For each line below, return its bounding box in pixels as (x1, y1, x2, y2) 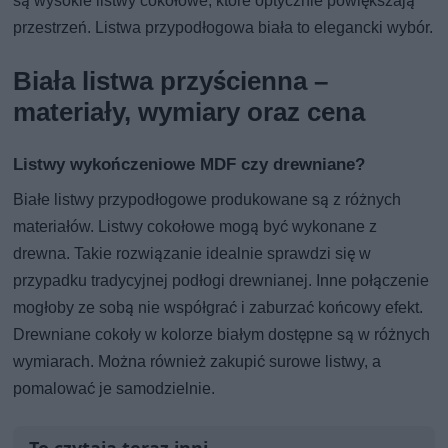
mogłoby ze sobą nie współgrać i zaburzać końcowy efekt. (13, 298, 424, 318)
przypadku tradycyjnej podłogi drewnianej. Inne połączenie (13, 271, 430, 291)
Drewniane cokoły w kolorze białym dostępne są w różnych (13, 325, 431, 345)
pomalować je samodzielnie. (13, 379, 216, 399)
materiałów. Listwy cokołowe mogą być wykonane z (13, 217, 378, 237)
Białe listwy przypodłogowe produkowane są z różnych (13, 190, 402, 210)
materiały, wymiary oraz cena (13, 97, 366, 128)
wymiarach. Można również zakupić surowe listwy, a (13, 352, 382, 372)
